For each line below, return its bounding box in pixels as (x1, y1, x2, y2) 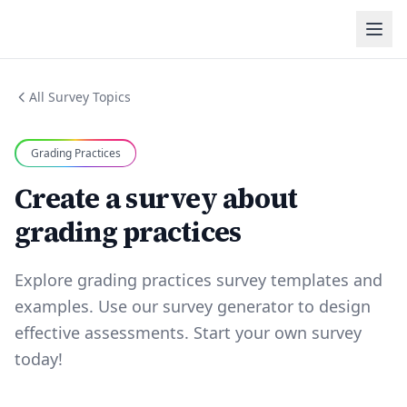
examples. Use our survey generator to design (15, 295, 371, 317)
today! (15, 348, 63, 370)
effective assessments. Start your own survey (15, 322, 362, 343)
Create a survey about (15, 180, 298, 217)
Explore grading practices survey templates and (15, 269, 382, 291)
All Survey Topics (29, 88, 131, 105)
